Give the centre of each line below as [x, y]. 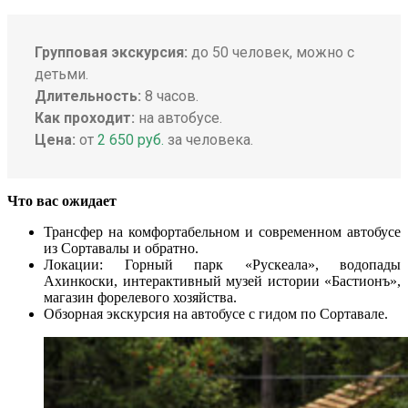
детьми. [61, 75]
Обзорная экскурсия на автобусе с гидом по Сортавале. [216, 314]
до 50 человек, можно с [271, 53]
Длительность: [88, 97]
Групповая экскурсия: [111, 53]
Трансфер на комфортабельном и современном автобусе [222, 232]
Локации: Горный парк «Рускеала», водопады [222, 265]
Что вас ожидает [62, 201]
